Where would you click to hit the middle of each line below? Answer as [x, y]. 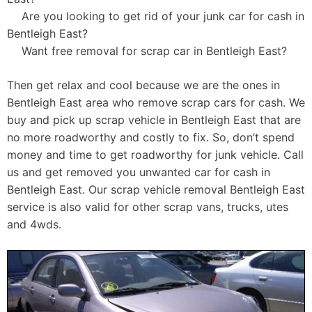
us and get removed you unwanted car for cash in [139, 172]
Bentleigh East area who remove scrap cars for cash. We [156, 103]
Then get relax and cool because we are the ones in [143, 85]
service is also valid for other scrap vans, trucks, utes [148, 207]
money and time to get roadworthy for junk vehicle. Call [155, 155]
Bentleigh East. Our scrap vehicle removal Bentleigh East [156, 190]
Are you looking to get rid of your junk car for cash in [163, 16]
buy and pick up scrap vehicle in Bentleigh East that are [154, 120]
